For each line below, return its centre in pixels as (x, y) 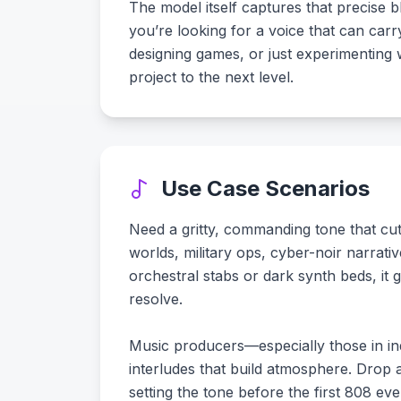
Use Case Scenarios (265, 188)
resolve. (156, 299)
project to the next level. (211, 77)
